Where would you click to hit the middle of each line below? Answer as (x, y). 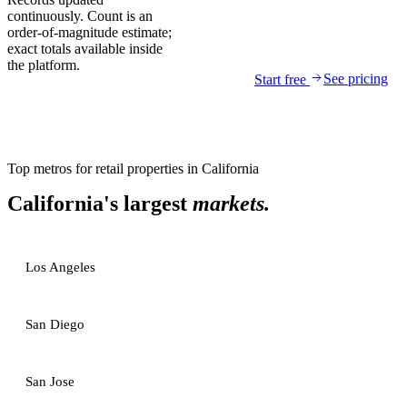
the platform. (44, 65)
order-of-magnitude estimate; (89, 32)
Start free (282, 79)
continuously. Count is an (80, 16)
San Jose (50, 382)
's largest (148, 203)
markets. (231, 203)
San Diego (55, 324)
